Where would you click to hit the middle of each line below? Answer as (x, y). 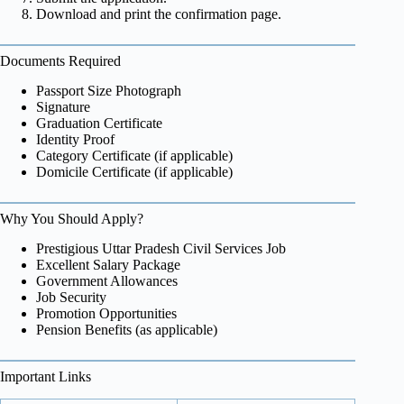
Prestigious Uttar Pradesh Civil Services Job (161, 248)
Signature (63, 106)
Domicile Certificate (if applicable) (134, 171)
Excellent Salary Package (108, 264)
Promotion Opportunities (106, 313)
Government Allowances (107, 280)
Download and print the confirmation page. (159, 14)
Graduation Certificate (99, 123)
